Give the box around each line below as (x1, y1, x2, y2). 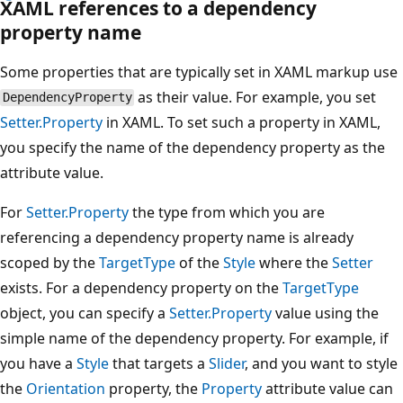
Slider (209, 353, 245, 373)
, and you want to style (245, 353, 398, 373)
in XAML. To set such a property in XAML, (103, 112, 381, 132)
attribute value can (262, 378, 393, 399)
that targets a (109, 353, 209, 373)
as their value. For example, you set (134, 86, 377, 107)
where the (255, 252, 332, 273)
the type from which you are (129, 201, 325, 222)
